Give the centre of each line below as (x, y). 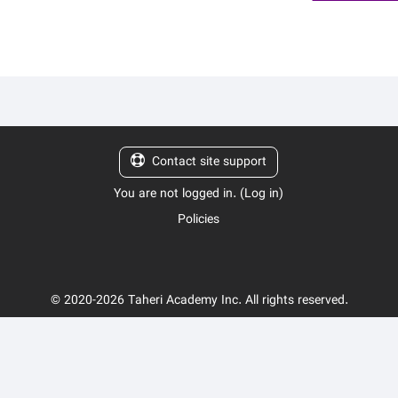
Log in (262, 194)
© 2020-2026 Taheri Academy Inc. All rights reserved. (199, 300)
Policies (199, 219)
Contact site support (210, 162)
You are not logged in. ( (179, 194)
